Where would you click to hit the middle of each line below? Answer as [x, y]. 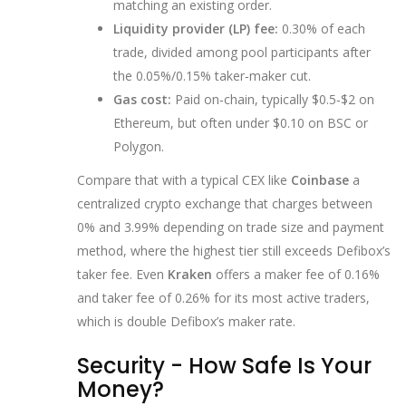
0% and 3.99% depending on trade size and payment [231, 227]
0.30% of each [322, 28]
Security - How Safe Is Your [224, 366]
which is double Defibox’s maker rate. [186, 322]
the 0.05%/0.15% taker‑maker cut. [212, 75]
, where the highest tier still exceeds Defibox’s [257, 251]
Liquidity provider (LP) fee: [196, 28]
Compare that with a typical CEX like [184, 180]
